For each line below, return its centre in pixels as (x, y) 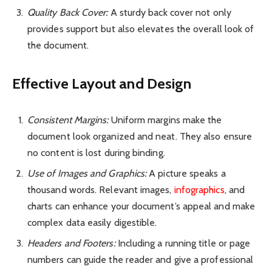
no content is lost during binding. (96, 153)
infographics (199, 190)
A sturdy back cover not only (169, 12)
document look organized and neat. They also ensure (140, 137)
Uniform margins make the (165, 120)
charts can (50, 206)
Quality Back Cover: (68, 12)
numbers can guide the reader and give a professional (141, 260)
